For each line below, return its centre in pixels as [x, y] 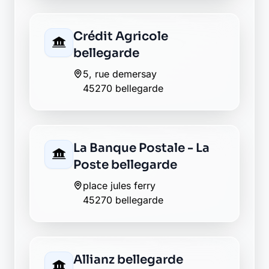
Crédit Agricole [121, 36]
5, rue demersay [120, 74]
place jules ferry [119, 186]
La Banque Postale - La [141, 148]
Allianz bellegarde [128, 260]
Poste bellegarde [125, 165]
